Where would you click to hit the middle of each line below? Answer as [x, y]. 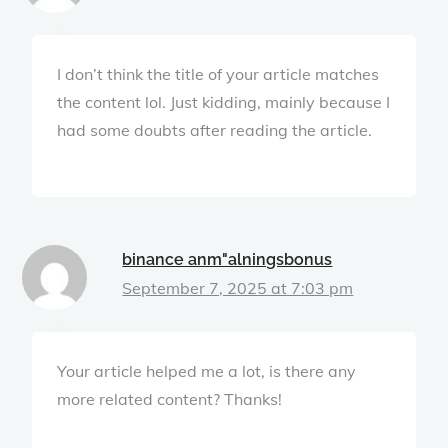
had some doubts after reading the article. [215, 129]
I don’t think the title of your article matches [218, 73]
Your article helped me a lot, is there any [207, 370]
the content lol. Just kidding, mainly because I [224, 101]
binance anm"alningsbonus [227, 259]
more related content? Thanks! [170, 398]
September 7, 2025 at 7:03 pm [238, 287]
